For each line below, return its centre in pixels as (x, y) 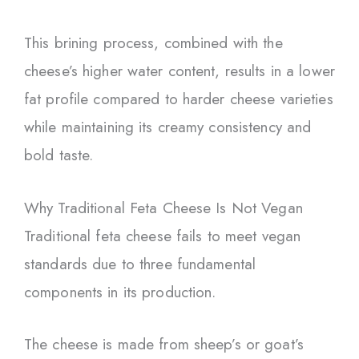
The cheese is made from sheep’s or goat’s (164, 345)
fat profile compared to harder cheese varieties (179, 99)
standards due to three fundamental (140, 264)
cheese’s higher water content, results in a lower (179, 71)
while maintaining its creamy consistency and (168, 127)
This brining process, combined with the (153, 43)
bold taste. (59, 155)
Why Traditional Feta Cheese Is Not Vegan (163, 208)
